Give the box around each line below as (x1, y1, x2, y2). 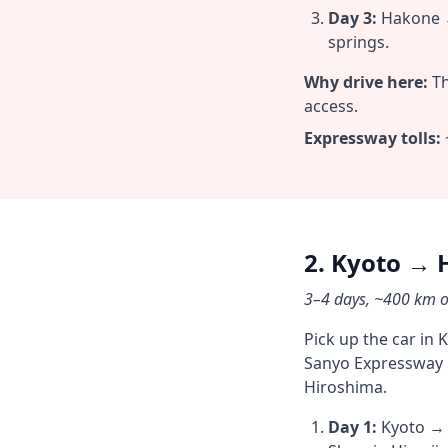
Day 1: (328, 416, 377, 438)
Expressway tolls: (304, 127, 441, 149)
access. (304, 95, 358, 117)
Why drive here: (304, 71, 428, 93)
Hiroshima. (304, 376, 387, 398)
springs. (328, 31, 389, 53)
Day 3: (328, 7, 377, 29)
